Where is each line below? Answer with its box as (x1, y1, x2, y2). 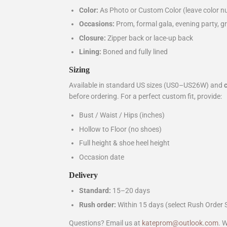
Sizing (69, 65, 90, 74)
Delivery (69, 171, 98, 180)
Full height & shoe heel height (79, 139, 170, 147)
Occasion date (79, 153, 124, 162)
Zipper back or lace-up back (106, 33, 193, 42)
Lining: (79, 48, 101, 56)
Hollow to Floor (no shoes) (79, 125, 162, 133)
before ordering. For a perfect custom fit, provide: (69, 92, 222, 101)
